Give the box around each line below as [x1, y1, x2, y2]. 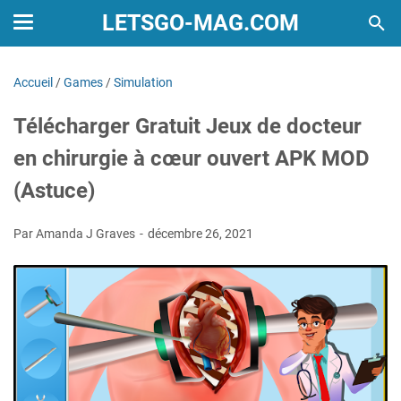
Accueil [13, 75, 53, 90]
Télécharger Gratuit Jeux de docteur [13, 114, 362, 139]
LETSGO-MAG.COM [102, 10, 299, 36]
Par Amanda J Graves [13, 226, 138, 241]
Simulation [114, 75, 173, 90]
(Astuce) [13, 178, 95, 203]
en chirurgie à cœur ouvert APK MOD [13, 146, 370, 171]
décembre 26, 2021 [148, 226, 253, 241]
